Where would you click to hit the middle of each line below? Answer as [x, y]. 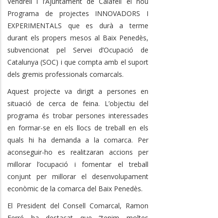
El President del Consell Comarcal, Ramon [78, 205]
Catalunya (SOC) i [35, 62]
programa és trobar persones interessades [78, 115]
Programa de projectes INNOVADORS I [78, 13]
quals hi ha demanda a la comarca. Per [78, 140]
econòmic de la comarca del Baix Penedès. [76, 188]
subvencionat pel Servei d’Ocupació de [78, 50]
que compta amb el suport [105, 62]
